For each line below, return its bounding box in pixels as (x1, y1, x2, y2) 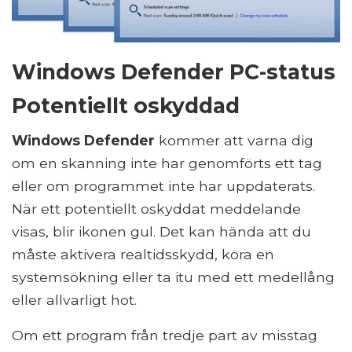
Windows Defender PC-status (12, 58, 335, 85)
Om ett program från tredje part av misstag (12, 326, 317, 343)
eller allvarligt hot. (12, 291, 137, 308)
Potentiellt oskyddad (12, 92, 240, 119)
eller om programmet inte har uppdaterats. (12, 177, 315, 194)
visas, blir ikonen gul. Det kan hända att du (12, 222, 311, 240)
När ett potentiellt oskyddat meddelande (12, 200, 301, 217)
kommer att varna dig (155, 131, 313, 148)
